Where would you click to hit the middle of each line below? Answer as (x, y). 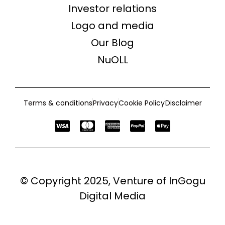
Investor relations (113, 9)
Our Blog (113, 43)
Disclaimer (183, 103)
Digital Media (113, 196)
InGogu (187, 181)
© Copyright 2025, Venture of (94, 181)
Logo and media (113, 26)
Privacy (105, 103)
